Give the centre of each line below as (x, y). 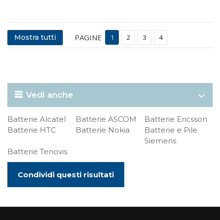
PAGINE (88, 37)
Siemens (160, 141)
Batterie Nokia (103, 130)
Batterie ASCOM (106, 119)
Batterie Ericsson (176, 119)
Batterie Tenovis (37, 151)
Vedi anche (50, 95)
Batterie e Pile (171, 130)
